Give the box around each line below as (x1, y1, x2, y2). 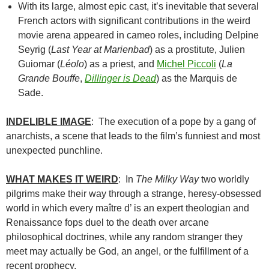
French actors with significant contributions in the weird (18, 16, 250, 26)
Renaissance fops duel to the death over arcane (6, 217, 209, 228)
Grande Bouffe (18, 73, 80, 84)
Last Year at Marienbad (51, 44, 150, 55)
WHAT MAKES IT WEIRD (6, 174, 118, 185)
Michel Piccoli (157, 59, 216, 70)
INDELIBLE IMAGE (6, 116, 91, 127)
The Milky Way (136, 174, 199, 185)
